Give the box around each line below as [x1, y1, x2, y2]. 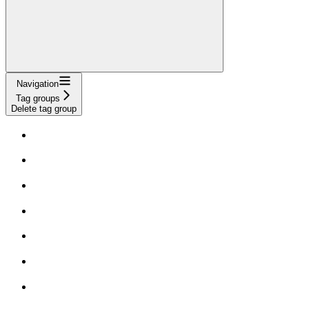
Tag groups [15, 92, 60, 103]
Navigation [17, 78, 59, 89]
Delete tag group [11, 103, 77, 114]
